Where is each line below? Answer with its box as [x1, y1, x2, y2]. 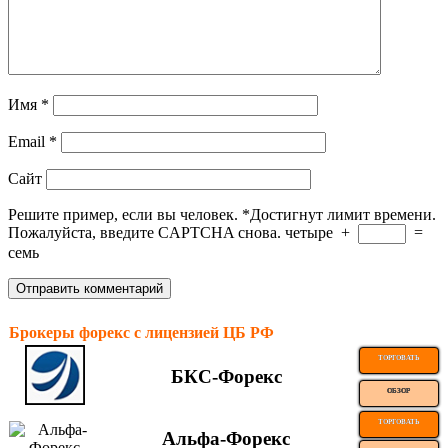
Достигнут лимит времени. [250, 205, 436, 223]
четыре [285, 223, 333, 241]
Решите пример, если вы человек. [8, 205, 238, 223]
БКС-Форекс [170, 365, 282, 387]
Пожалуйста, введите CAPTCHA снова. [8, 223, 281, 241]
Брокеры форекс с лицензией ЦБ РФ [9, 323, 274, 341]
